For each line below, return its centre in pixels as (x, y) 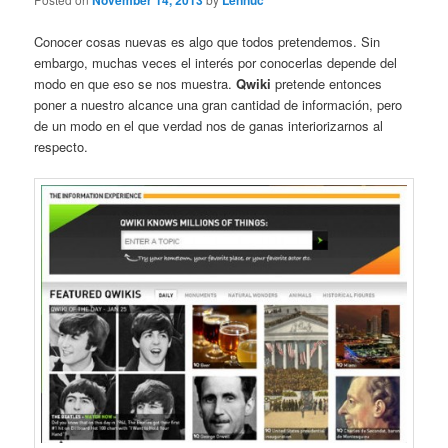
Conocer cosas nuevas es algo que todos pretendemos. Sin (207, 41)
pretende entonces (327, 83)
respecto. (61, 146)
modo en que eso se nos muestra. (135, 83)
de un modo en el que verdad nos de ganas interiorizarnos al (209, 125)
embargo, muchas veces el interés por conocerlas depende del (216, 62)
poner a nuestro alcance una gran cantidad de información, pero (218, 104)
